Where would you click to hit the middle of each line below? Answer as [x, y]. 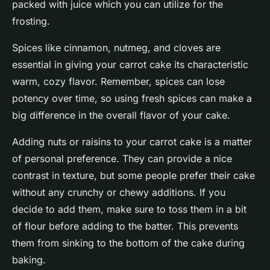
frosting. [31, 21]
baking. [29, 260]
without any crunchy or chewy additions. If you [119, 193]
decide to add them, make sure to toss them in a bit [129, 209]
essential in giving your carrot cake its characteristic [130, 65]
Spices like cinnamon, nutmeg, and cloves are [116, 48]
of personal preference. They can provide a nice [122, 159]
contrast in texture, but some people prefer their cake [133, 176]
